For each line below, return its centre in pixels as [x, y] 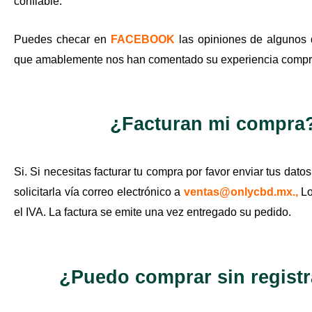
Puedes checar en [62, 39]
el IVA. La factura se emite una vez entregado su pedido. [153, 212]
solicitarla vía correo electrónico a [99, 192]
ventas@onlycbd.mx [238, 192]
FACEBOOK [142, 39]
